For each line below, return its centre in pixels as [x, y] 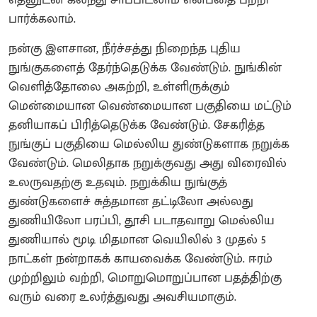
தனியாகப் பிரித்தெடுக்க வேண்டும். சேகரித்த [137, 126]
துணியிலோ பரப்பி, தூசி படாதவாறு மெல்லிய [142, 221]
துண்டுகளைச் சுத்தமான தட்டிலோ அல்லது [131, 202]
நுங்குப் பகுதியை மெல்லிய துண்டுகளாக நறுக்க [149, 145]
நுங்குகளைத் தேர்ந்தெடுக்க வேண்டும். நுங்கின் [145, 68]
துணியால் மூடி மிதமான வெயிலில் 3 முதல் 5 [137, 240]
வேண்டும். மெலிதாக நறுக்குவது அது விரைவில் [148, 164]
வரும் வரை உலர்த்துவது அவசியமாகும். [122, 298]
